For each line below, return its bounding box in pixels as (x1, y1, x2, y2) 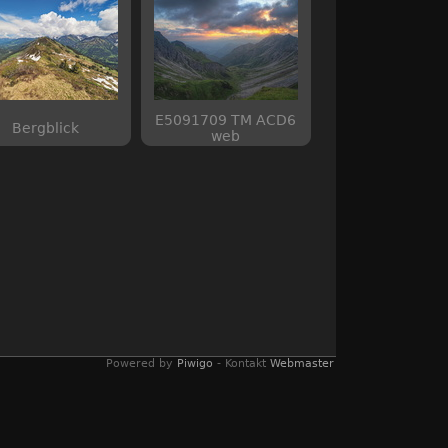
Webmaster (270, 357, 334, 370)
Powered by (106, 357, 177, 370)
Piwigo (177, 357, 213, 370)
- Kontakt (213, 357, 270, 370)
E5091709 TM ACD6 (155, 112, 296, 128)
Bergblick (12, 120, 79, 136)
